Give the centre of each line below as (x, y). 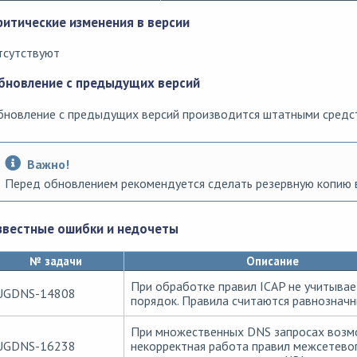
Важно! (48, 165)
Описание (273, 261)
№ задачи (56, 261)
